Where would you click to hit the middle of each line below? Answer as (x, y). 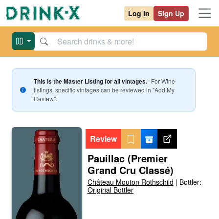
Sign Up (171, 13)
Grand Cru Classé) (130, 170)
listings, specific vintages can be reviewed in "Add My (104, 90)
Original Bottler (110, 190)
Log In (139, 13)
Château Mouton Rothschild (130, 182)
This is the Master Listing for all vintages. (90, 81)
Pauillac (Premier (127, 158)
